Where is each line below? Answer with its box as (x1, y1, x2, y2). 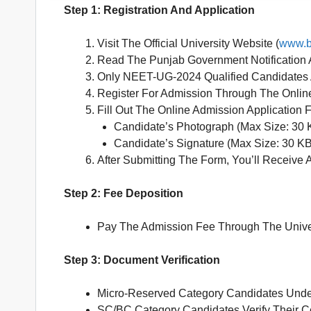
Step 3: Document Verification (64, 254, 220, 267)
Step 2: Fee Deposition (64, 187, 183, 200)
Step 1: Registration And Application (64, 4, 255, 17)
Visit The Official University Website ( (97, 37, 279, 50)
